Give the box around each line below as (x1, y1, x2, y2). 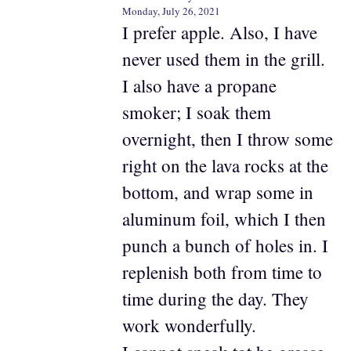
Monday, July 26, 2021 (121, 3, 220, 18)
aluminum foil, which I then (121, 206, 326, 230)
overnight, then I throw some (121, 126, 333, 150)
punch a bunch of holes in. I (121, 233, 328, 257)
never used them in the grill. (121, 46, 325, 71)
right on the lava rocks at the (121, 153, 328, 177)
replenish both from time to (121, 259, 322, 284)
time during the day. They (121, 286, 309, 310)
